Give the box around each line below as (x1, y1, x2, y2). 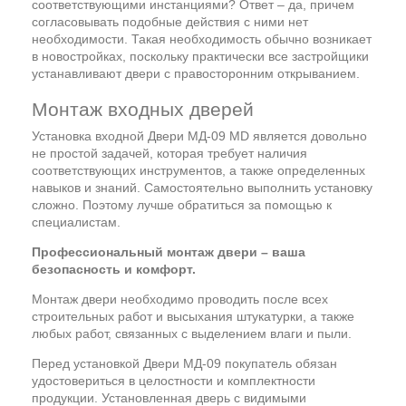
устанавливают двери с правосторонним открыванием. (32, 65, 360, 81)
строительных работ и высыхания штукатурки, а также (32, 308, 354, 324)
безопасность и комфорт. (32, 261, 196, 276)
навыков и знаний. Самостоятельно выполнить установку (32, 179, 372, 195)
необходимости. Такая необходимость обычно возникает (32, 31, 372, 46)
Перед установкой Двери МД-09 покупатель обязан (32, 355, 337, 371)
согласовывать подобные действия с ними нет (32, 14, 308, 29)
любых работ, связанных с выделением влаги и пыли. (32, 325, 352, 341)
